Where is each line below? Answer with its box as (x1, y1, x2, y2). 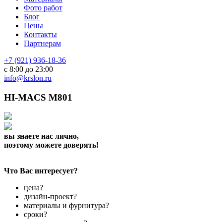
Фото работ (24, 3, 62, 12)
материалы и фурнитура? (24, 201, 109, 210)
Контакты (24, 30, 57, 39)
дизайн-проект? (24, 192, 77, 201)
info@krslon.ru (4, 74, 52, 82)
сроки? (24, 210, 47, 219)
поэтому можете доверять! (4, 141, 99, 150)
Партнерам (24, 39, 61, 48)
